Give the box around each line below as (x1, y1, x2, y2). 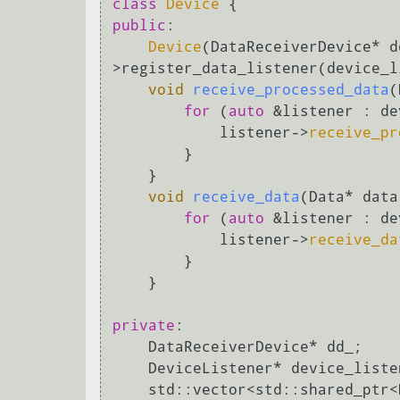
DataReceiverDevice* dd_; (112, 338, 148, 356)
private (112, 317, 175, 335)
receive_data (193, 188, 300, 206)
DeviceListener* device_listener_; (112, 360, 148, 378)
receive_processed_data (193, 81, 389, 99)
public (112, 17, 166, 35)
